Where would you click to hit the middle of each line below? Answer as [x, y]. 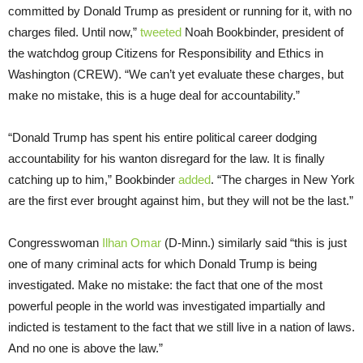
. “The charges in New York [283, 180]
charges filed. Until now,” [74, 32]
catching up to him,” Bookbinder [93, 180]
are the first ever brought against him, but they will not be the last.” [181, 201]
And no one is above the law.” [85, 348]
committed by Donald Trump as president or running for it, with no [180, 11]
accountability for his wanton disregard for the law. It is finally [167, 159]
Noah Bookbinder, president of [263, 32]
